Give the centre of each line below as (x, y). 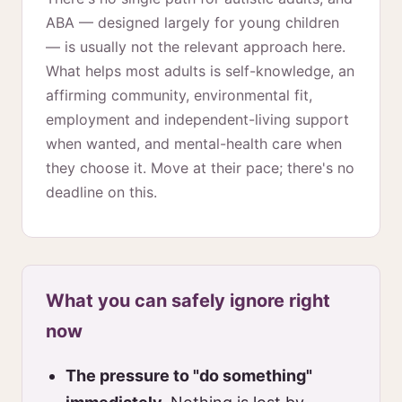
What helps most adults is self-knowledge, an (200, 71)
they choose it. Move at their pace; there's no (200, 168)
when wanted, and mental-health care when (194, 144)
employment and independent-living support (197, 119)
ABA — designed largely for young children (192, 22)
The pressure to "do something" (189, 376)
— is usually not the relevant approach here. (196, 47)
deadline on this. (101, 192)
